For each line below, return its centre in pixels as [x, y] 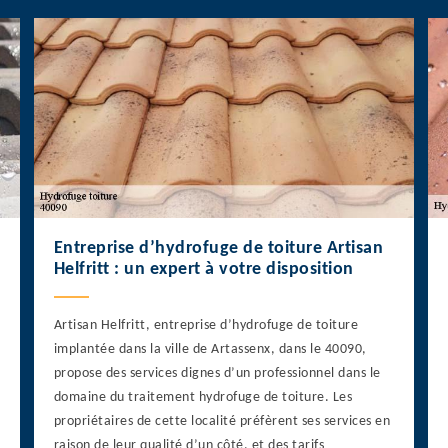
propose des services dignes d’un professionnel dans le [217, 374]
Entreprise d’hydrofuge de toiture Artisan [218, 249]
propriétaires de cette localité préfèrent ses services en [222, 422]
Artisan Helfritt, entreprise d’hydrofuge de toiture [206, 326]
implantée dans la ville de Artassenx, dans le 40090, [210, 350]
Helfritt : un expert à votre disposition [203, 270]
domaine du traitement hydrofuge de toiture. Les [203, 398]
